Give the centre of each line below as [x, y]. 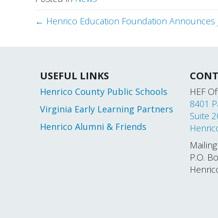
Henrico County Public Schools [104, 91]
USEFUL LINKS [74, 76]
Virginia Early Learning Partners [107, 109]
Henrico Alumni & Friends [93, 127]
